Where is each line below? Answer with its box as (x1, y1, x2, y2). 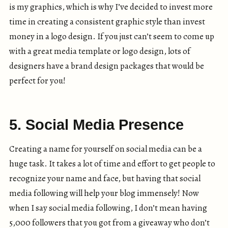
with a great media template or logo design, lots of (9, 45, 190, 57)
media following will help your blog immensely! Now (9, 187, 199, 199)
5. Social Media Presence (9, 116, 184, 133)
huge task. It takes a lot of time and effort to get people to (9, 157, 215, 169)
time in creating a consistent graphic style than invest (9, 15, 205, 27)
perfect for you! (9, 74, 66, 87)
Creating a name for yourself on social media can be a (9, 142, 202, 155)
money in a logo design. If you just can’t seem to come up (9, 30, 214, 42)
